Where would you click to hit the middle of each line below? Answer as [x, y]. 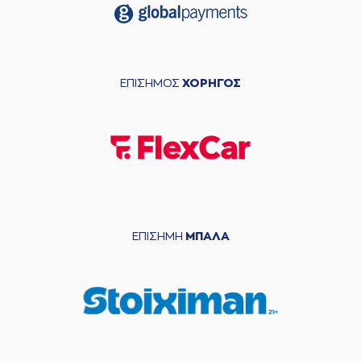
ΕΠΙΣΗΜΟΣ [151, 83]
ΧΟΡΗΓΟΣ [212, 83]
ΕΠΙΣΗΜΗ [158, 236]
